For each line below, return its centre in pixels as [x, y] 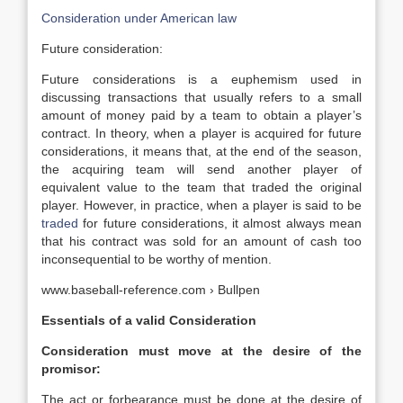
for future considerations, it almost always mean [220, 223]
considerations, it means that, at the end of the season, [201, 151]
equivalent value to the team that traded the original [201, 187]
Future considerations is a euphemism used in [201, 79]
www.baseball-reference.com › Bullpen [151, 290]
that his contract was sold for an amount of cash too [201, 241]
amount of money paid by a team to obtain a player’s [201, 115]
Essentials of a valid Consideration [149, 320]
